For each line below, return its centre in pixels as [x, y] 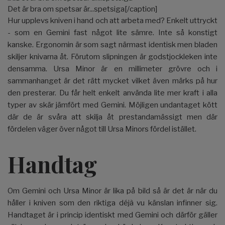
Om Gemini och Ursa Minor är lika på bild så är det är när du [113, 191]
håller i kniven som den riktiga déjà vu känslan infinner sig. [113, 203]
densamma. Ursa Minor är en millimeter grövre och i [113, 69]
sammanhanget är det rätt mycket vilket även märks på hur [113, 81]
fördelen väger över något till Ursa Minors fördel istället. [102, 129]
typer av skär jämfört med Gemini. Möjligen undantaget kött [113, 105]
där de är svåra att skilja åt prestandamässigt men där [113, 117]
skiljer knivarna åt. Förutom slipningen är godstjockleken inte [113, 57]
